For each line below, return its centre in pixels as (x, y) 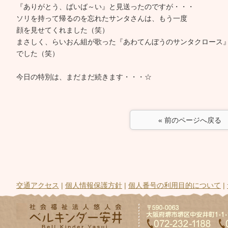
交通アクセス (38, 185)
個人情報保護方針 (94, 185)
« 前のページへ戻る (192, 120)
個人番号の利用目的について (175, 185)
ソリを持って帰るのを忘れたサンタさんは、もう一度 (102, 18)
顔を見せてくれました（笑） (63, 30)
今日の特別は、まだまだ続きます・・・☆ (84, 77)
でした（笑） (38, 53)
